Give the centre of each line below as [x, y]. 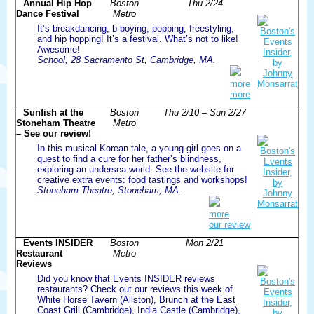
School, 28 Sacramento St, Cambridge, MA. [127, 60]
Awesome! [59, 49]
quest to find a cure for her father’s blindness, [129, 158]
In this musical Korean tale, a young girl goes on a [139, 148]
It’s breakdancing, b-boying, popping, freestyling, [136, 28]
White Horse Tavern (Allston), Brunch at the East [136, 299]
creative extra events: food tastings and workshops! [142, 179]
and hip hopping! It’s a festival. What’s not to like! [138, 39]
